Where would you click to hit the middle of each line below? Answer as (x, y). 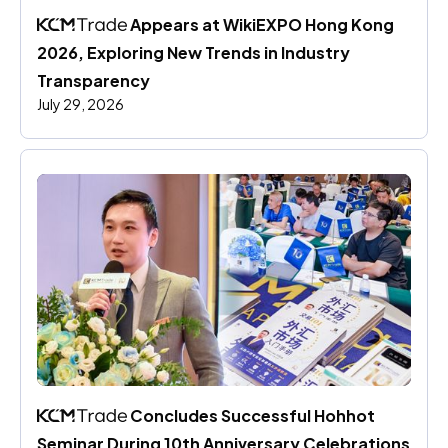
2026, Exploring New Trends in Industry (193, 52)
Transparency (93, 80)
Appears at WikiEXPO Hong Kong (261, 24)
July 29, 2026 (80, 103)
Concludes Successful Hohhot (251, 416)
